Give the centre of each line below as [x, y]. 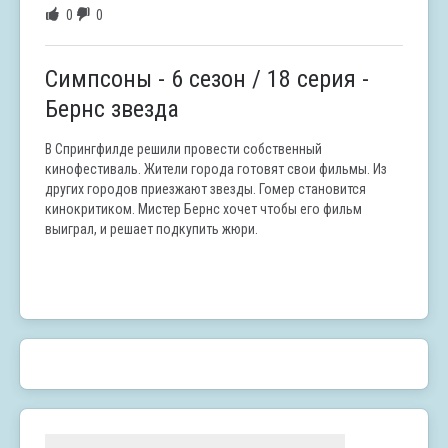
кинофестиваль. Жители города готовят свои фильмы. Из [216, 169]
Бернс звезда [112, 109]
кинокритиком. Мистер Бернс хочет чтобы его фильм [203, 209]
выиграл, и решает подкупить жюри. [151, 229]
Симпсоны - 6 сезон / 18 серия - [207, 79]
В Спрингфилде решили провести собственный [183, 149]
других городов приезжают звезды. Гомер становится [205, 189]
